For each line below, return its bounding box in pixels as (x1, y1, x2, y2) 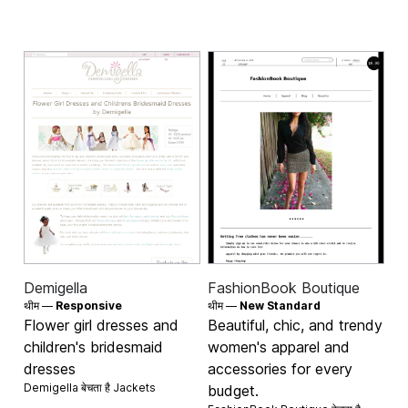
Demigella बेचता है (24, 381, 114, 395)
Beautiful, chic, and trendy (208, 316, 382, 335)
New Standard (240, 299, 321, 313)
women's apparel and (208, 338, 350, 357)
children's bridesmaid (24, 338, 164, 357)
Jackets (113, 381, 157, 395)
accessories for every (208, 360, 352, 379)
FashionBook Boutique (208, 279, 360, 298)
